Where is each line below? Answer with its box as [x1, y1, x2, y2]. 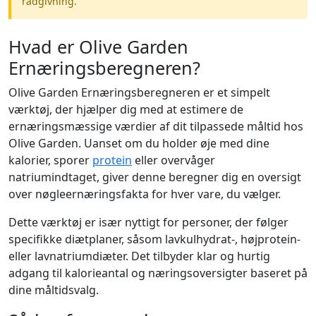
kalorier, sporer [8, 152, 92, 169]
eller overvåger [132, 152, 215, 169]
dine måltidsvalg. [8, 282, 99, 298]
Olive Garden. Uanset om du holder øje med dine [8, 135, 269, 152]
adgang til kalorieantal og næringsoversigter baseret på [8, 265, 308, 281]
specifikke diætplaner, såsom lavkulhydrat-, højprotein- [8, 231, 300, 248]
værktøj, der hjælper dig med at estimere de [8, 102, 243, 118]
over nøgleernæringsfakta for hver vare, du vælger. [8, 186, 281, 202]
